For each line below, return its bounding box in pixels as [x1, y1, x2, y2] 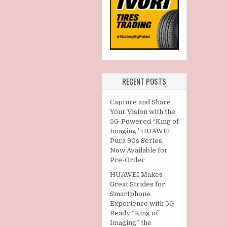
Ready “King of [109, 209, 158, 217]
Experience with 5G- [109, 200, 176, 208]
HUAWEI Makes [109, 171, 163, 179]
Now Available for [109, 146, 168, 155]
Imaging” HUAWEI [109, 127, 170, 135]
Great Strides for [109, 180, 165, 188]
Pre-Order [109, 156, 145, 164]
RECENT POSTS [122, 75, 167, 87]
